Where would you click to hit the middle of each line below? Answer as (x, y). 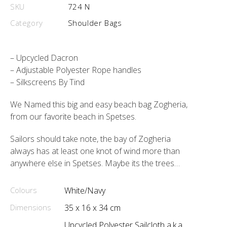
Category (27, 23)
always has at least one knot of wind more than (95, 151)
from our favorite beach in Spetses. (73, 117)
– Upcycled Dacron (44, 58)
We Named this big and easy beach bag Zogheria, (99, 104)
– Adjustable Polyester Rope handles (76, 70)
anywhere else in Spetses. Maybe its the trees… (95, 163)
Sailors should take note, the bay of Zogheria (90, 139)
